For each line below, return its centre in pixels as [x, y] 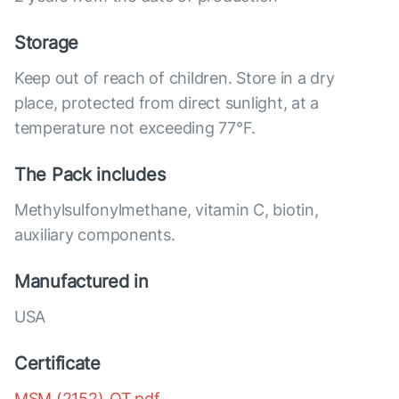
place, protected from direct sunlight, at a [167, 103]
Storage [47, 43]
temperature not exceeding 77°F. [135, 128]
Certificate [57, 364]
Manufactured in [81, 282]
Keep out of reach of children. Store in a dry [175, 78]
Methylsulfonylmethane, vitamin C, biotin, [167, 210]
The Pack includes [90, 175]
